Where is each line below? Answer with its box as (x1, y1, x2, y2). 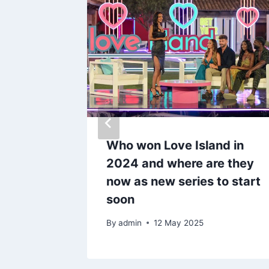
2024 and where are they (106, 156, 254, 171)
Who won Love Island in (106, 138, 244, 153)
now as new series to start (106, 174, 261, 189)
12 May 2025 (154, 217, 204, 228)
